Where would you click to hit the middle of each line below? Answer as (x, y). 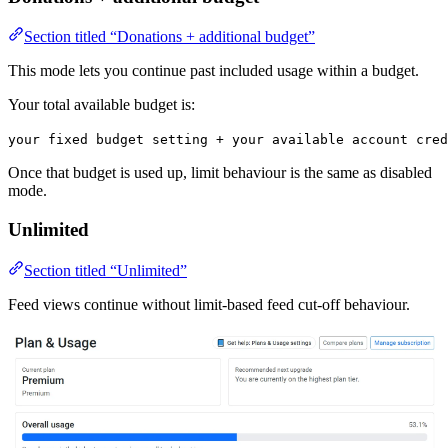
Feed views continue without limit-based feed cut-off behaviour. (209, 304)
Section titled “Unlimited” (105, 270)
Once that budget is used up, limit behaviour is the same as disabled (220, 173)
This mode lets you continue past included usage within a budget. (213, 71)
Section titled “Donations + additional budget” (169, 37)
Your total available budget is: (101, 105)
